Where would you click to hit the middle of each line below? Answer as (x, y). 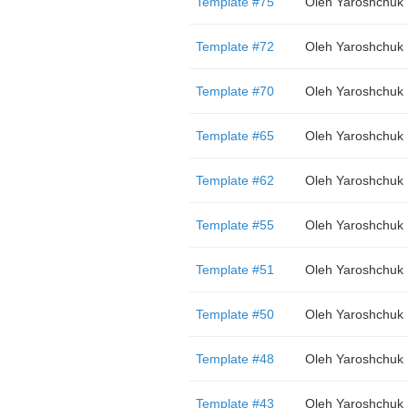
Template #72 (235, 46)
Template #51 (235, 270)
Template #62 (235, 180)
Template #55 (235, 225)
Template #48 (235, 359)
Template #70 (235, 91)
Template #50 (235, 314)
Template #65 (235, 136)
